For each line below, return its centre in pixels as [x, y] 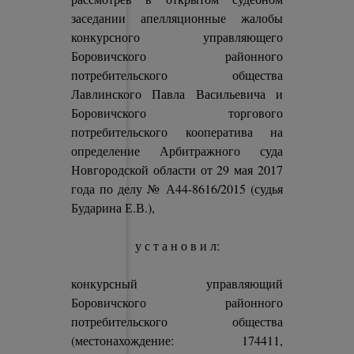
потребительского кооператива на [177, 132]
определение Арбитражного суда [177, 151]
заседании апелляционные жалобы [177, 18]
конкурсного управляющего [177, 37]
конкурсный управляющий [177, 283]
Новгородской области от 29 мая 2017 [177, 169]
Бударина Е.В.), [113, 207]
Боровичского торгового [177, 113]
